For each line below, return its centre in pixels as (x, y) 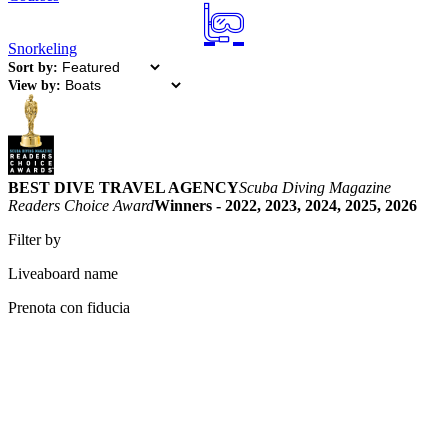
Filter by (34, 239)
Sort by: (33, 67)
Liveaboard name (63, 273)
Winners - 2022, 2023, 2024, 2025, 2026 (285, 205)
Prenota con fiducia (69, 307)
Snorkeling (42, 48)
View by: (34, 85)
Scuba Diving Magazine (315, 187)
